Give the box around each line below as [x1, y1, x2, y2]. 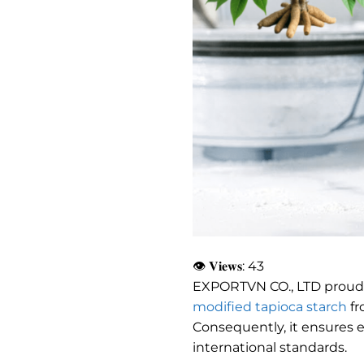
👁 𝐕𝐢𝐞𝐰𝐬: [193, 258, 245, 274]
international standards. [193, 339, 347, 355]
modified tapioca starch [193, 298, 347, 314]
